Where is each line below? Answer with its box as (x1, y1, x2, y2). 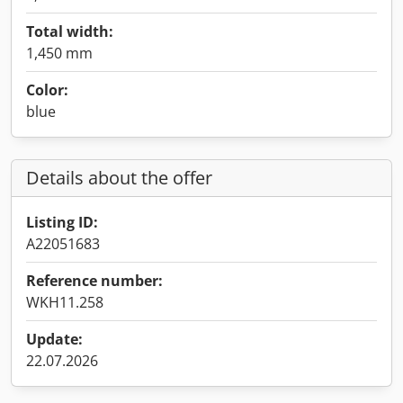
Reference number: (26, 271, 163, 291)
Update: (26, 329, 83, 349)
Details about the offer (26, 166, 212, 190)
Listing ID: (26, 212, 98, 232)
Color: (26, 80, 68, 100)
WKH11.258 (26, 292, 103, 312)
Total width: (26, 22, 113, 41)
